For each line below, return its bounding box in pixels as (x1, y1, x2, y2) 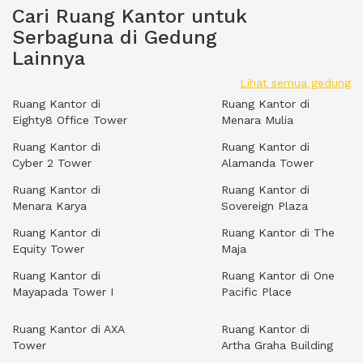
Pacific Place (221, 285, 292, 298)
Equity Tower (12, 242, 84, 255)
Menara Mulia (221, 113, 293, 126)
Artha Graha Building (221, 339, 333, 352)
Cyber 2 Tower (12, 156, 92, 169)
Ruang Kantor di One (221, 269, 335, 282)
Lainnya (12, 47, 85, 70)
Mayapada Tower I (12, 285, 113, 298)
